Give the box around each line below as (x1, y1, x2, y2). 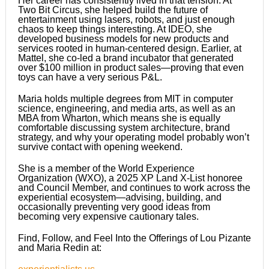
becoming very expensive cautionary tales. (17, 211, 199, 222)
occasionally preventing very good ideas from (17, 201, 210, 212)
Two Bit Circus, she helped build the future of (17, 4, 208, 15)
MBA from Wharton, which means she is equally (17, 112, 220, 123)
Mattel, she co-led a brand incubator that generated (17, 52, 234, 63)
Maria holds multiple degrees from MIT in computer (17, 93, 233, 104)
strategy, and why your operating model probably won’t (17, 131, 249, 142)
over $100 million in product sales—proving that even (17, 62, 244, 73)
